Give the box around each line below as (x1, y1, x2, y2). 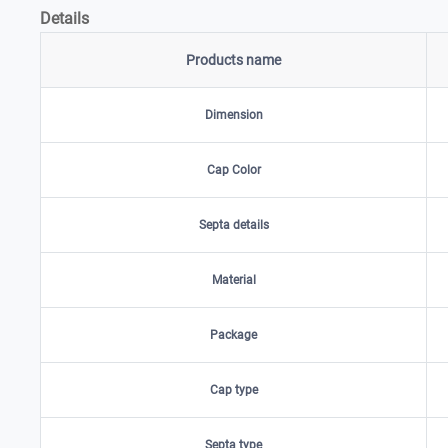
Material (211, 273, 256, 287)
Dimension (204, 108, 263, 122)
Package (210, 328, 258, 342)
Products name (186, 52, 282, 68)
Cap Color (206, 163, 261, 177)
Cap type (209, 383, 258, 397)
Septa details (198, 218, 269, 232)
